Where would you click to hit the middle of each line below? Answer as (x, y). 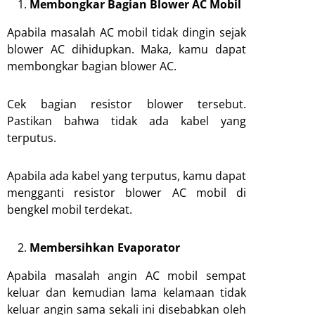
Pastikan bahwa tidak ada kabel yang (127, 121)
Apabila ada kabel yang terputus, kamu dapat (127, 175)
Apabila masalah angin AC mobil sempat (127, 275)
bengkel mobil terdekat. (70, 209)
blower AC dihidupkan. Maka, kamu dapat (127, 49)
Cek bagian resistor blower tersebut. (127, 104)
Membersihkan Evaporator (105, 247)
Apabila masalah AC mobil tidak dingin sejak (127, 32)
